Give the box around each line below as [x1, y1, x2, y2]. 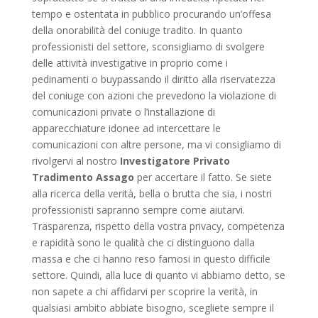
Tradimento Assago [31, 170, 134, 185]
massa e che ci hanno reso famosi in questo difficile [31, 252, 270, 266]
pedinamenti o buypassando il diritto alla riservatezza [31, 72, 275, 87]
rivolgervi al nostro [31, 154, 120, 168]
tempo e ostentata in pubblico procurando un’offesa [31, 7, 271, 21]
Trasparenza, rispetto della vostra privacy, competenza [31, 219, 285, 234]
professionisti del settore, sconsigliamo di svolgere [31, 40, 265, 54]
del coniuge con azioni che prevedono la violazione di [31, 89, 276, 103]
